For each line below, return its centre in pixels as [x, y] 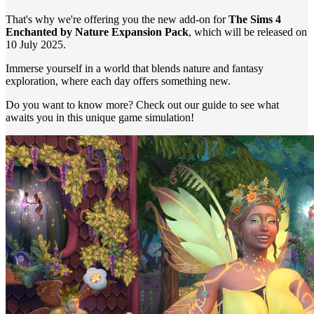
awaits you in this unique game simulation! [100, 117]
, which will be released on [248, 32]
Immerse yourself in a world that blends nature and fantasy [135, 68]
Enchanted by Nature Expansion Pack [97, 32]
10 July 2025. [36, 45]
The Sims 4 [255, 19]
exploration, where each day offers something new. [118, 81]
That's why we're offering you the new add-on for [117, 19]
